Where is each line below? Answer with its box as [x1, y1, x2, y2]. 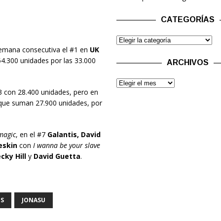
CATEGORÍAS [161, 15, 215, 24]
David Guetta [33, 151, 80, 161]
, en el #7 [15, 130, 47, 140]
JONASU [21, 196, 45, 205]
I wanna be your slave [33, 141, 100, 150]
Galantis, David [47, 130, 101, 140]
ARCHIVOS [167, 58, 209, 67]
